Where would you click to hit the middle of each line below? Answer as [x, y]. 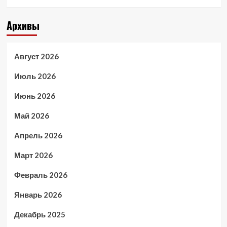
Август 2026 [36, 56]
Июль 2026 [35, 76]
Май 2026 [31, 115]
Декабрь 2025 [40, 214]
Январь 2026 [38, 194]
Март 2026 [33, 155]
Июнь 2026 [34, 96]
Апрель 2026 [38, 135]
